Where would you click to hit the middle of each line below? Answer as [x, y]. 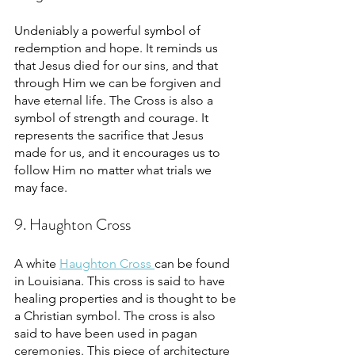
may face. [41, 187]
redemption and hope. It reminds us [118, 48]
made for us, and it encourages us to [119, 152]
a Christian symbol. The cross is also [116, 315]
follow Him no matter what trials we [115, 170]
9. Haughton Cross [73, 224]
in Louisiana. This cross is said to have [121, 281]
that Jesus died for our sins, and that [118, 65]
